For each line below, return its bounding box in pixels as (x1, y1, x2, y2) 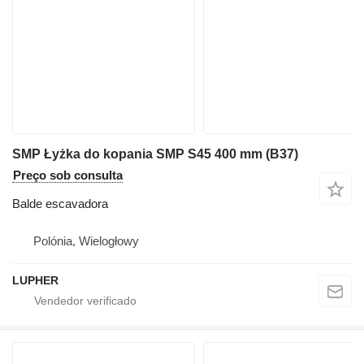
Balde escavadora (12, 196, 108, 210)
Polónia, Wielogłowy (33, 233, 139, 248)
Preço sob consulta (13, 167, 123, 182)
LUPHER (12, 273, 58, 287)
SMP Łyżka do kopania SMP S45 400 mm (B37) (12, 146, 298, 161)
